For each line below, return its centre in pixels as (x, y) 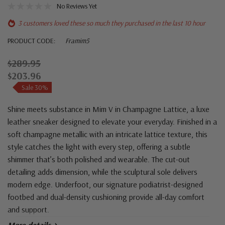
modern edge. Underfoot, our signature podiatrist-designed (105, 185)
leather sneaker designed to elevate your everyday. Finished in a (112, 122)
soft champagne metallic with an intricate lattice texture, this (107, 134)
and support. (28, 210)
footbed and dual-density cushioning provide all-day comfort (106, 197)
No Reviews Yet (77, 6)
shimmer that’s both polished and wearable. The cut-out (99, 159)
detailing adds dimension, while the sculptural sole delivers (102, 172)
